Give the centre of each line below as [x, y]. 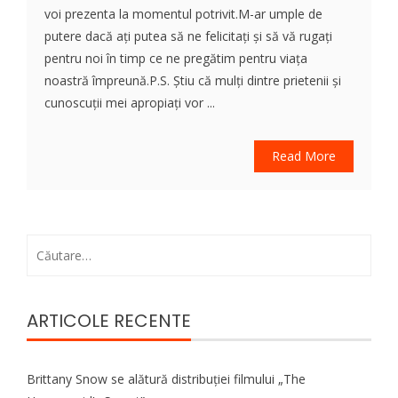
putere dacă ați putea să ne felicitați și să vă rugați [188, 36]
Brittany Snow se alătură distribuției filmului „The [166, 378]
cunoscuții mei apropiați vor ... [130, 102]
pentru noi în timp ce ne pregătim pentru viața [176, 58]
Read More [304, 155]
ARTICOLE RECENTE [109, 320]
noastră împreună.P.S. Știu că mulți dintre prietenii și [193, 80]
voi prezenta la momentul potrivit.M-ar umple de [183, 13]
